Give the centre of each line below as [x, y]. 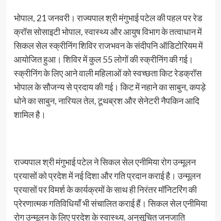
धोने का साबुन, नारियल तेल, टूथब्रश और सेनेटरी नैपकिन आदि [106, 101]
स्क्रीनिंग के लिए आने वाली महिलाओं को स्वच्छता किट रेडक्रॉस [108, 73]
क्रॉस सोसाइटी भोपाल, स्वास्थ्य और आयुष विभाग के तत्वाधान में [108, 32]
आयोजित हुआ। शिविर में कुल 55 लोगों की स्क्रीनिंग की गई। [103, 59]
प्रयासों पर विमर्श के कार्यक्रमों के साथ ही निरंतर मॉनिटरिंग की [105, 189]
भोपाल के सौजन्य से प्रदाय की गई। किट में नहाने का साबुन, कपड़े [110, 87]
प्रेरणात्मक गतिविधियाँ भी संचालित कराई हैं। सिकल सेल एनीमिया [110, 203]
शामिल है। [30, 114]
